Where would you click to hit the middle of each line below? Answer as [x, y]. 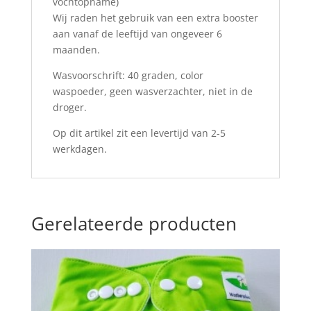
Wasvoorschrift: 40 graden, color [128, 75]
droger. [69, 107]
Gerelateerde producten [134, 223]
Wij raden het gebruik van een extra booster [155, 17]
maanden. [76, 49]
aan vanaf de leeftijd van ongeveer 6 [137, 33]
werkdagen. [79, 149]
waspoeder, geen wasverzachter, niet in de [152, 91]
